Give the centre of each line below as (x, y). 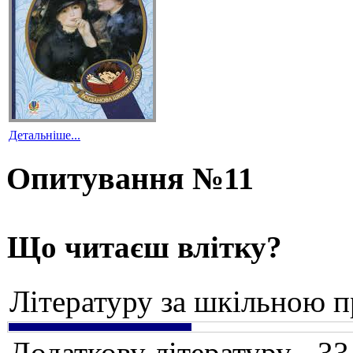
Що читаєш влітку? (145, 247)
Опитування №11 (130, 178)
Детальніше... (45, 136)
